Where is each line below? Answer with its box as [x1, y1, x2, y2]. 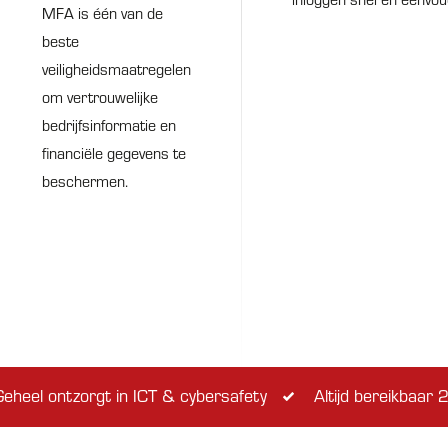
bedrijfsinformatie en [42, 115, 176, 135]
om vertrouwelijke [42, 87, 158, 107]
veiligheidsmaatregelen [42, 59, 191, 79]
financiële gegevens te [42, 143, 186, 163]
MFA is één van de [42, 3, 163, 23]
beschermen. [42, 171, 128, 191]
